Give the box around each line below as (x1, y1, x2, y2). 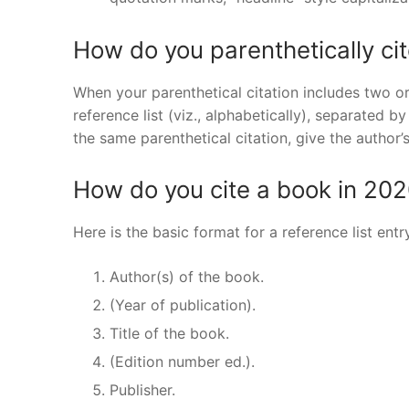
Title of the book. (110, 323, 229, 342)
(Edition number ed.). (110, 351, 255, 371)
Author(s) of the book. (110, 267, 264, 286)
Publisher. (110, 380, 175, 399)
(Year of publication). (110, 295, 256, 314)
